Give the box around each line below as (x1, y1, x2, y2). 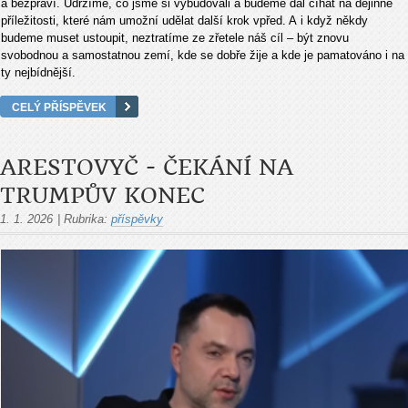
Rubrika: (64, 211, 107, 226)
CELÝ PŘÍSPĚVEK (12, 100, 107, 113)
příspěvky (111, 211, 163, 226)
